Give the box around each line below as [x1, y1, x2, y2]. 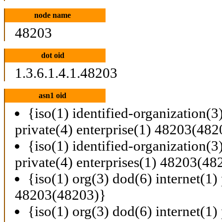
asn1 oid [39, 91, 67, 100]
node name [34, 10, 71, 19]
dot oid [41, 51, 64, 59]
